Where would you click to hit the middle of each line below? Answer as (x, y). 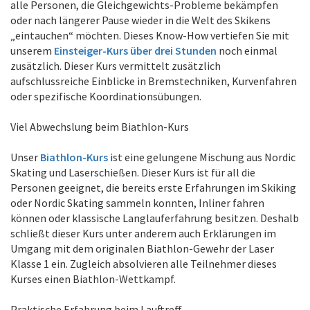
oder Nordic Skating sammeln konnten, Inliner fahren (137, 203)
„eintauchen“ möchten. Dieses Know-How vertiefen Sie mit (150, 35)
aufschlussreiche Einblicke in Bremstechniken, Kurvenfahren (154, 81)
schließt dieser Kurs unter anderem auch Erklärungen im (143, 233)
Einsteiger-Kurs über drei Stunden (135, 51)
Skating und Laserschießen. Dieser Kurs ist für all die (133, 172)
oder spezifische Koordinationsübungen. (106, 96)
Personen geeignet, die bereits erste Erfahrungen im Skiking (153, 188)
